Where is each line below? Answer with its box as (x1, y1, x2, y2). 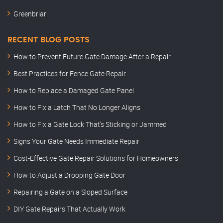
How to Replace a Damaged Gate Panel (13, 86, 134, 96)
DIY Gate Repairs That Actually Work (13, 204, 125, 214)
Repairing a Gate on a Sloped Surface (13, 187, 127, 197)
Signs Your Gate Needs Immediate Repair (13, 136, 139, 146)
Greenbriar (13, 9, 46, 19)
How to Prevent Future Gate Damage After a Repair (13, 52, 171, 62)
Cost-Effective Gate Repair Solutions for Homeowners (13, 153, 178, 163)
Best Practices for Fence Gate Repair (13, 69, 126, 79)
